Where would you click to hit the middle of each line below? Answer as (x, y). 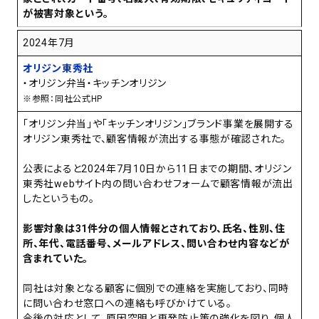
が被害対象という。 (66, 14)
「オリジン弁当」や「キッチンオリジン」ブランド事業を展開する (159, 124)
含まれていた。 (56, 259)
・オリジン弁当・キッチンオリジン (95, 84)
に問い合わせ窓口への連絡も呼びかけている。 (127, 304)
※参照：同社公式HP (63, 99)
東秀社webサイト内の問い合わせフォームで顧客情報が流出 (158, 184)
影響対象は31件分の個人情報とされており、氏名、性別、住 (154, 229)
